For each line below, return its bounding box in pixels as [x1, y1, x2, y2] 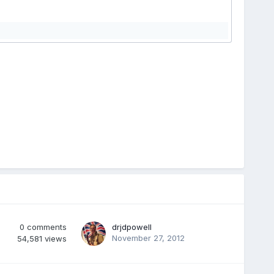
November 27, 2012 [111, 232, 185, 243]
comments [26, 221, 67, 232]
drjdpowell [111, 221, 152, 232]
